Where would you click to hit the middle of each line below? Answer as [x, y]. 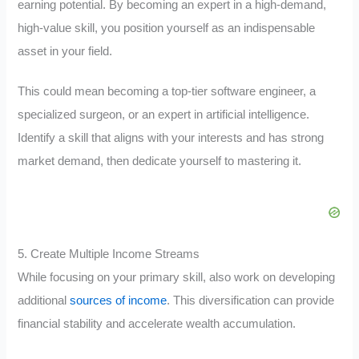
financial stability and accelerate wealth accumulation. [157, 324]
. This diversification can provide [251, 301]
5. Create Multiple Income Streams [109, 254]
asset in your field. [65, 51]
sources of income [119, 301]
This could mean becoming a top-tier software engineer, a [167, 92]
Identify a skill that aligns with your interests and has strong [171, 138]
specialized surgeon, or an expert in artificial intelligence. [164, 115]
